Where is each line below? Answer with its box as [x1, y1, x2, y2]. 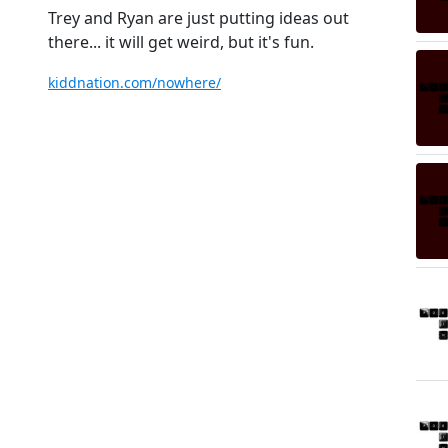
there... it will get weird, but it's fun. [48, 31, 314, 53]
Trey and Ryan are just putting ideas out [48, 7, 349, 29]
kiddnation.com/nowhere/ [48, 73, 221, 92]
